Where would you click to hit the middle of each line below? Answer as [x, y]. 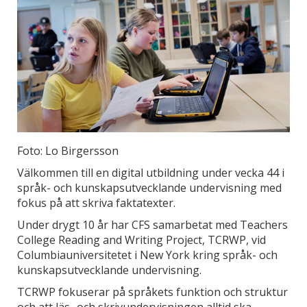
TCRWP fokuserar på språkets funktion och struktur [152, 292]
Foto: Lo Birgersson [68, 150]
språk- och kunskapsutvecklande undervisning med [149, 187]
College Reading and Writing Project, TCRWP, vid [142, 240]
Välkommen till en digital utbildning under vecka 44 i [151, 172]
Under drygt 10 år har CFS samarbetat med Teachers [152, 224]
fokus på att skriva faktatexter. [96, 202]
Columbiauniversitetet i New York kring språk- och [147, 255]
